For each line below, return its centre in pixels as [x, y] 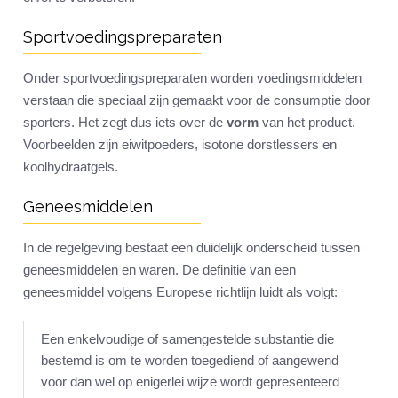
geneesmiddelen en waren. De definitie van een [159, 270]
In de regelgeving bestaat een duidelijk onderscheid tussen [191, 248]
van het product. [307, 123]
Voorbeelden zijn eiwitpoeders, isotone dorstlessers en [180, 145]
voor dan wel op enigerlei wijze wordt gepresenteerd [190, 382]
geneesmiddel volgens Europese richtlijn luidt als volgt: [180, 292]
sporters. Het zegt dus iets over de [125, 123]
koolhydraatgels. [71, 167]
